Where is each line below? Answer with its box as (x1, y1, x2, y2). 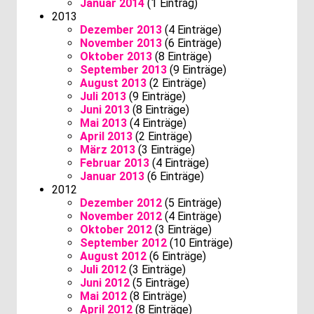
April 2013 (80, 129, 132, 143)
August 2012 (80, 249, 146, 263)
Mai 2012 (80, 289, 127, 303)
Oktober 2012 (80, 222, 152, 236)
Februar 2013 (80, 156, 149, 170)
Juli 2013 (80, 89, 126, 103)
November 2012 (80, 209, 162, 223)
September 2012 (80, 235, 167, 250)
